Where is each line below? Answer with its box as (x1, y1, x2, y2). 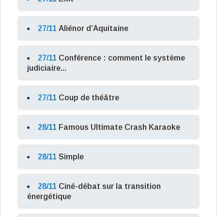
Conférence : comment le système (59, 54, 185, 62)
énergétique (27, 192, 71, 201)
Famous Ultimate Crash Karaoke (59, 123, 180, 132)
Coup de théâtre (59, 93, 119, 102)
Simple (59, 153, 84, 161)
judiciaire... (27, 64, 66, 73)
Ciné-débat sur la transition (59, 182, 161, 191)
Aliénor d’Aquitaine (59, 24, 128, 33)
